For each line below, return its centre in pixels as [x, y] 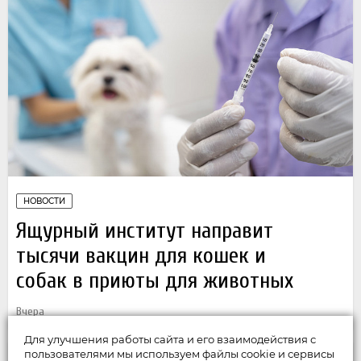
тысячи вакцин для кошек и [141, 256]
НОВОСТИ [44, 201]
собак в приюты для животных [155, 281]
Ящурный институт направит [145, 231]
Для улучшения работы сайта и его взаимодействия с [170, 339]
